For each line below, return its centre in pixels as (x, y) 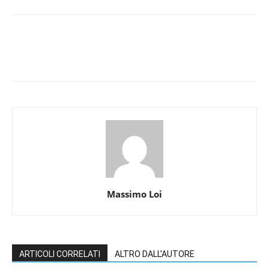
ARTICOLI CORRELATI (60, 254)
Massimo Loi (134, 194)
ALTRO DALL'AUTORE (155, 254)
